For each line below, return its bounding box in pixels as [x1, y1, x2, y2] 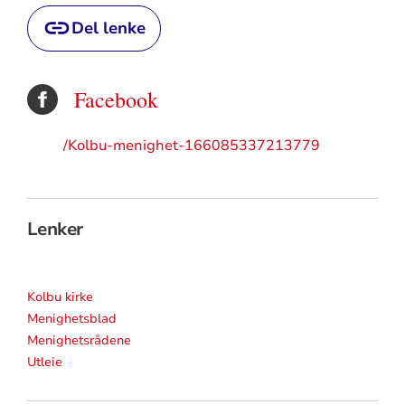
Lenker [26, 217, 83, 242]
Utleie [26, 353, 62, 372]
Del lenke [71, 16, 146, 39]
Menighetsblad [26, 310, 117, 328]
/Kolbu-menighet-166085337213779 [62, 136, 320, 156]
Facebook [73, 84, 158, 114]
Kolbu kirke [26, 288, 93, 306]
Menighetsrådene [26, 332, 131, 350]
